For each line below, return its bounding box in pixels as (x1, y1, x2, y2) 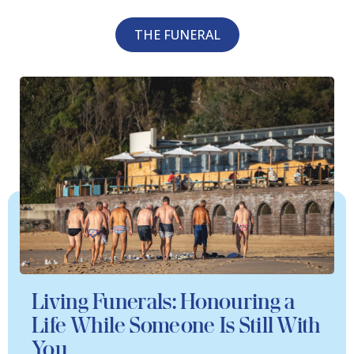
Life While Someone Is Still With (32, 312, 322, 338)
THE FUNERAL (134, 26, 220, 43)
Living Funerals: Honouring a (32, 288, 296, 314)
